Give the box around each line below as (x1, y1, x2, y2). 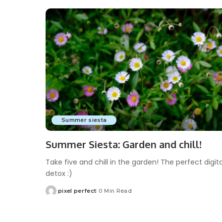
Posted (45, 191, 67, 198)
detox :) (46, 168, 72, 179)
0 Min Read (99, 187, 132, 195)
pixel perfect (58, 187, 97, 195)
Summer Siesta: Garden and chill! (46, 138, 202, 151)
